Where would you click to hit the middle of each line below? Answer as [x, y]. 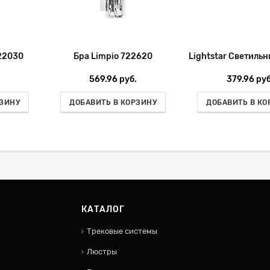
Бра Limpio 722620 [113, 56]
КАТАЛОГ [103, 210]
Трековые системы [122, 231]
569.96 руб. [113, 79]
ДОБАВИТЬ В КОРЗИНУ [113, 102]
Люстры [102, 252]
